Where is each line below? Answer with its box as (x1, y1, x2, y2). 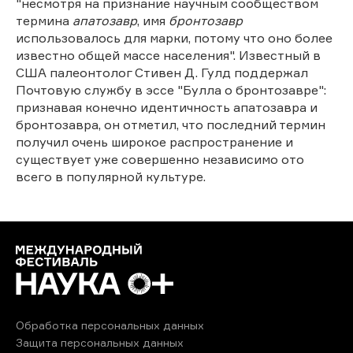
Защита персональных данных (16, 335, 184, 349)
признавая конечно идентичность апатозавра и (16, 98, 318, 115)
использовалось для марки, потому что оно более (16, 29, 333, 46)
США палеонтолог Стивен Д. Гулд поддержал (16, 64, 308, 80)
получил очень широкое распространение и (16, 133, 293, 150)
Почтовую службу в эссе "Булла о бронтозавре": (16, 81, 326, 98)
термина (16, 12, 72, 28)
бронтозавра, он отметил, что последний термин (16, 116, 325, 132)
